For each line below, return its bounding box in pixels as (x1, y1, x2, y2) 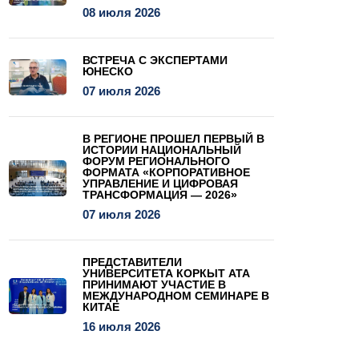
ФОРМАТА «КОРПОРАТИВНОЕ (83, 166, 251, 179)
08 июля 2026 (83, 6, 161, 20)
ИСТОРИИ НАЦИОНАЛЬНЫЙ (83, 143, 242, 157)
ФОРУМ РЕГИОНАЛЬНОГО (83, 155, 231, 168)
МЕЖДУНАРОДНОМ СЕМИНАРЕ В (83, 289, 270, 303)
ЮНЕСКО (83, 65, 134, 79)
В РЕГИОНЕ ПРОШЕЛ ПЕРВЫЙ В (83, 132, 265, 146)
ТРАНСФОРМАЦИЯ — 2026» (83, 188, 238, 202)
